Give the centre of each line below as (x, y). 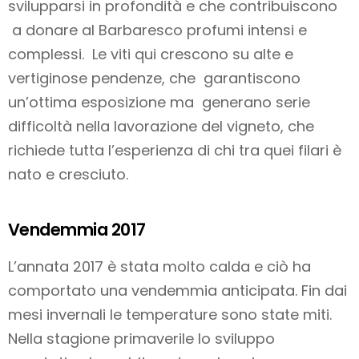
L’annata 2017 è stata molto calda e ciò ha (159, 267)
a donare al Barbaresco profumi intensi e (157, 30)
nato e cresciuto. (68, 175)
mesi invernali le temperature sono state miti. (170, 315)
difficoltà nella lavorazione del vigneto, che (161, 127)
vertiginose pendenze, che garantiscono (154, 79)
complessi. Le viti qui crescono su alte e (151, 54)
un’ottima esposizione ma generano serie (159, 103)
